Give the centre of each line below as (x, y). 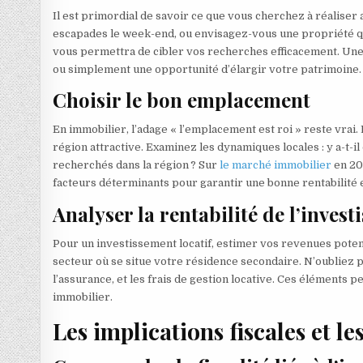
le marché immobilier (276, 165)
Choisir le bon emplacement (182, 99)
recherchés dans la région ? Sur (137, 165)
